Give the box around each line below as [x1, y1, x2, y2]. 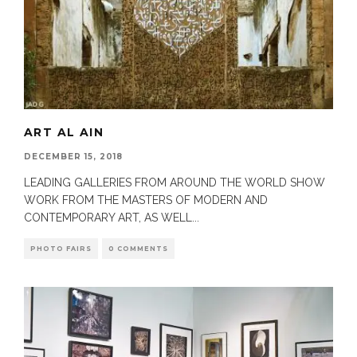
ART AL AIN [24, 124, 104, 139]
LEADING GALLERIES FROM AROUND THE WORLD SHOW [24, 175, 325, 189]
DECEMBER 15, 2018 [24, 151, 123, 162]
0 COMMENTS [108, 244, 168, 253]
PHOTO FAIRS [30, 244, 92, 253]
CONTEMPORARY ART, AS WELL [24, 210, 192, 224]
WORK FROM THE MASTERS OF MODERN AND [24, 193, 268, 206]
